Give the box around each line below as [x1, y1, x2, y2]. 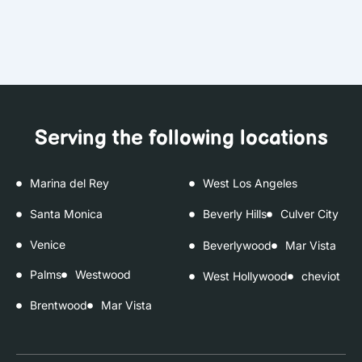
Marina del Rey [29, 176, 109, 190]
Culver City [280, 207, 339, 221]
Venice [29, 238, 65, 251]
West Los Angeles [202, 176, 297, 190]
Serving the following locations [34, 126, 328, 151]
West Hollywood [202, 269, 288, 283]
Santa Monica [29, 207, 103, 221]
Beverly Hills [202, 207, 267, 221]
